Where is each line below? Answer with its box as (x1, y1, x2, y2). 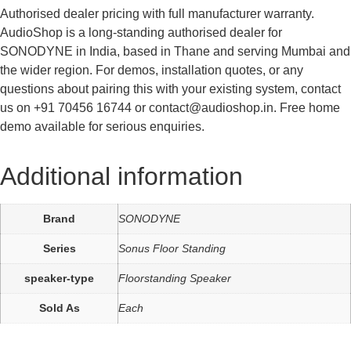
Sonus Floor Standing (118, 242, 226, 255)
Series (42, 242, 76, 255)
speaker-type (24, 272, 94, 285)
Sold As (38, 302, 80, 315)
